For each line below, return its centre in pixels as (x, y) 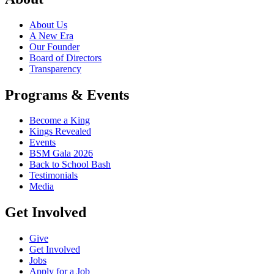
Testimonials (54, 176)
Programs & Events (67, 94)
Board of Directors (65, 57)
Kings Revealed (60, 131)
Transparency (55, 68)
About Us (48, 24)
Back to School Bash (70, 165)
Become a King (60, 120)
